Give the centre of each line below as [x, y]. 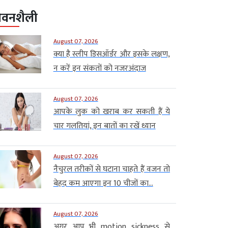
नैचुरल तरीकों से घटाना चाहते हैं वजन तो [111, 169]
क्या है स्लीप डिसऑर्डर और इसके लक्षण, [111, 54]
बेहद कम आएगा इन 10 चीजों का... [103, 183]
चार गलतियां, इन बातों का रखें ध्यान [104, 126]
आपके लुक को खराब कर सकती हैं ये [111, 111]
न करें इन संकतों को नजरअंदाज [99, 68]
